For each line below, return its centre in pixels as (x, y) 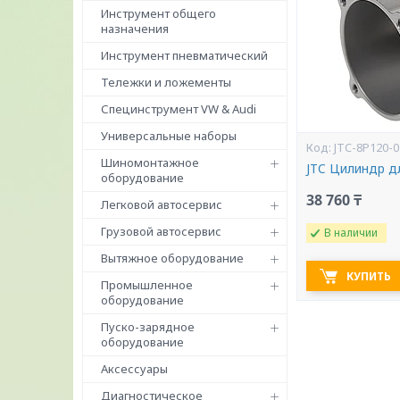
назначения (135, 29)
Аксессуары (134, 369)
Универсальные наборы (169, 136)
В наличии (351, 233)
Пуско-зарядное (148, 327)
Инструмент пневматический (184, 55)
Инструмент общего (158, 13)
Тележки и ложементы (166, 82)
